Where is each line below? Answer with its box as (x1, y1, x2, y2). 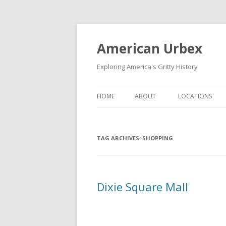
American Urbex (97, 39, 202, 58)
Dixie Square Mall (97, 179, 188, 194)
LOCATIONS (178, 92, 212, 100)
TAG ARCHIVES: (97, 134, 142, 142)
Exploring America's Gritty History (97, 62, 198, 71)
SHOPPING (142, 134, 173, 142)
